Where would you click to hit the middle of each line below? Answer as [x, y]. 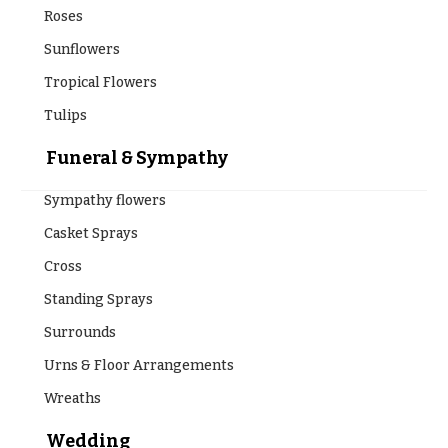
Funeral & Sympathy [136, 157]
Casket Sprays [90, 233]
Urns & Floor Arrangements [138, 365]
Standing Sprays [98, 299]
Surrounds [79, 332]
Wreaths [72, 398]
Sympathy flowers [104, 200]
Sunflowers [81, 49]
